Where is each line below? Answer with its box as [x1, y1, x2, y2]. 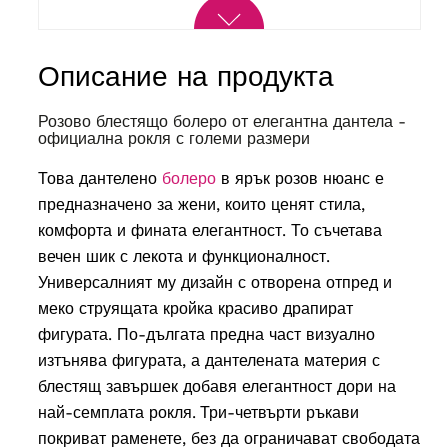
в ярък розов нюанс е [215, 169, 384, 189]
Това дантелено [37, 169, 162, 189]
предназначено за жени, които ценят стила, [37, 195, 365, 215]
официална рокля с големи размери [37, 129, 310, 149]
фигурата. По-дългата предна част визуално [37, 325, 375, 345]
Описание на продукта [37, 60, 334, 94]
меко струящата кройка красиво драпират [37, 299, 353, 319]
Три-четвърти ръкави [199, 403, 359, 423]
